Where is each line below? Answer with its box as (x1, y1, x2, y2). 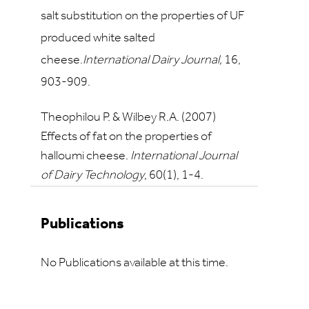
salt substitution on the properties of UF (41, 10, 244, 23)
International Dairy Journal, (83, 54, 222, 67)
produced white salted (41, 32, 155, 45)
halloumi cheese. (41, 150, 130, 163)
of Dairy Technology (41, 169, 144, 182)
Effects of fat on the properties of (41, 130, 212, 143)
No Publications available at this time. (41, 257, 228, 270)
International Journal (130, 150, 237, 163)
